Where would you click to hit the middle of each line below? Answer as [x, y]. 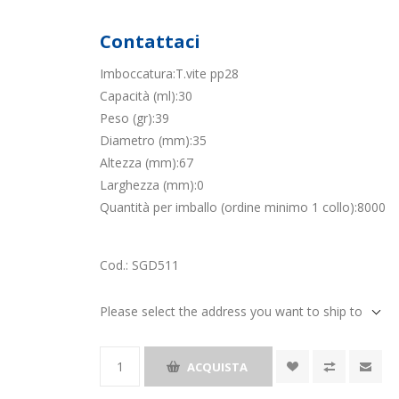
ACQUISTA [218, 366]
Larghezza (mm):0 [152, 185]
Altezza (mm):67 [147, 163]
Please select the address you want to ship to [232, 311]
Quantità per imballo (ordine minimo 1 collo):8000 [243, 207]
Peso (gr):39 [135, 118]
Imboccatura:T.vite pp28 [170, 73]
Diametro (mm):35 [154, 140]
